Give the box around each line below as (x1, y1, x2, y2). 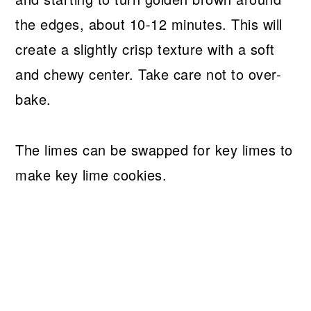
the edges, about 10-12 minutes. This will (15, 14, 283, 35)
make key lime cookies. (15, 165, 167, 185)
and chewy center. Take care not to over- (15, 64, 282, 85)
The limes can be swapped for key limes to (15, 140, 293, 160)
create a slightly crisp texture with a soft (15, 39, 275, 60)
